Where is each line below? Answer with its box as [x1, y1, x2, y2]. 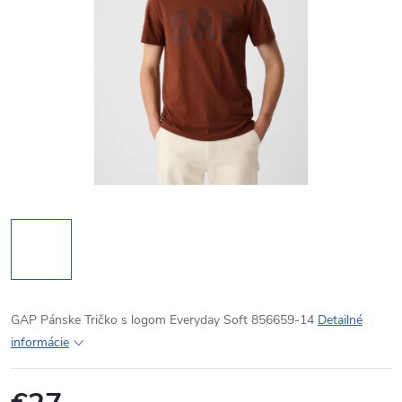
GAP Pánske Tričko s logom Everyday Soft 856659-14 [11, 311, 318, 328]
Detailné [318, 311, 363, 328]
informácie [11, 334, 69, 351]
